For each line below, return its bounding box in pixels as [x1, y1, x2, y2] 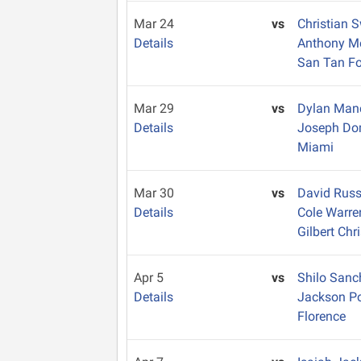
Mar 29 [134, 101, 174, 116]
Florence [297, 309, 346, 324]
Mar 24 [134, 16, 174, 31]
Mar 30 [134, 185, 174, 201]
